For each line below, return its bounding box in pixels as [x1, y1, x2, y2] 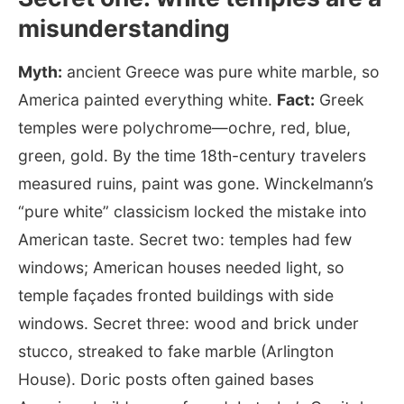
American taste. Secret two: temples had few [18, 229, 352, 249]
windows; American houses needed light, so [18, 257, 344, 277]
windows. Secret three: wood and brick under [18, 313, 359, 333]
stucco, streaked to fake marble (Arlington [18, 341, 334, 361]
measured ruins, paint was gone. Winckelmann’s [18, 173, 373, 193]
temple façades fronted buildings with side [18, 285, 334, 305]
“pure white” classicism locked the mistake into [18, 201, 367, 221]
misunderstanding [18, 13, 230, 42]
